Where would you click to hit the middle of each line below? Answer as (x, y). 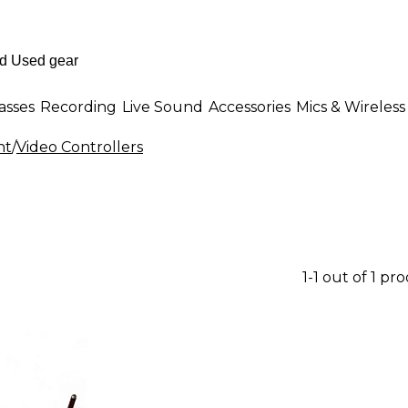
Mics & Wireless (351, 107)
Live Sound (163, 107)
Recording (78, 107)
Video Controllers (80, 147)
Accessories (250, 107)
